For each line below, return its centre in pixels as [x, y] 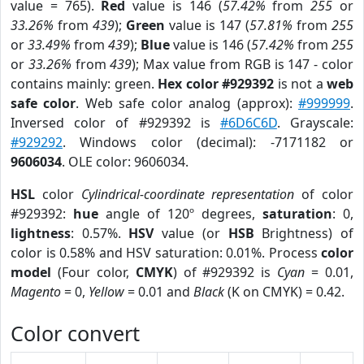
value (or [191, 233]
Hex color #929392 [216, 84]
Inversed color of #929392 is [115, 123]
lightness [41, 233]
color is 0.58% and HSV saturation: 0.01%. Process [166, 253]
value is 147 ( [207, 25]
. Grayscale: [315, 123]
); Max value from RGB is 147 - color [243, 64]
